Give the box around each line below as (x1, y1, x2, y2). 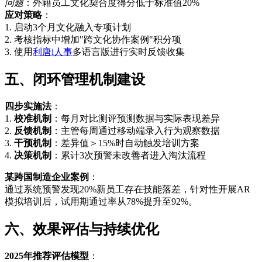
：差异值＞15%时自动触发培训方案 (51, 137, 199, 148)
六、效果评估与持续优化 (5, 221, 159, 237)
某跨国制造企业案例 (5, 171, 89, 182)
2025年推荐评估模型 (5, 250, 89, 261)
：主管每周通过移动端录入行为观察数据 (51, 125, 220, 136)
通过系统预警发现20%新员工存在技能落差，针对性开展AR (5, 184, 250, 194)
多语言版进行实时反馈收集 (73, 46, 185, 57)
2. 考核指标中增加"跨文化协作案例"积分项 (5, 34, 181, 44)
